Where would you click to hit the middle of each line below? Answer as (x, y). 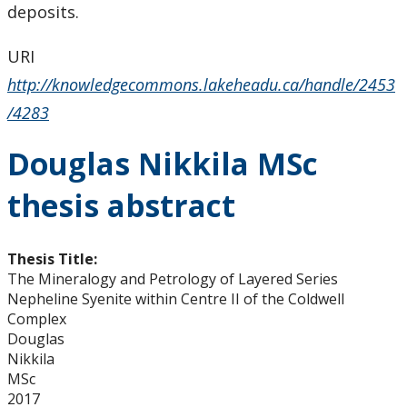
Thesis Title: (54, 259)
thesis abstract (121, 206)
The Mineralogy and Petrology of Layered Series (173, 279)
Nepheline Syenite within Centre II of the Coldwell (176, 299)
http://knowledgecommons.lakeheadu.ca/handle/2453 (201, 85)
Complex (37, 319)
